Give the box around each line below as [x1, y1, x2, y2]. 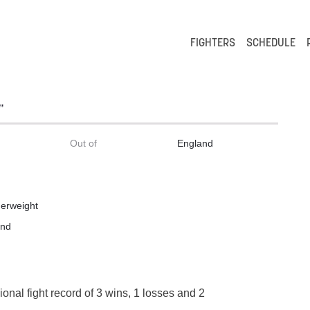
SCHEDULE [246, 37, 295, 49]
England [177, 137, 214, 149]
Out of [70, 137, 98, 149]
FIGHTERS [190, 37, 235, 49]
